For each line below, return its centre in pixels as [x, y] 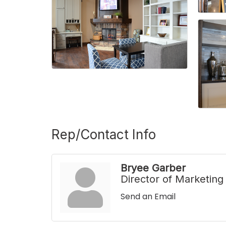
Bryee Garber [153, 168]
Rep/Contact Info [104, 135]
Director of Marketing [172, 179]
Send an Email [148, 197]
